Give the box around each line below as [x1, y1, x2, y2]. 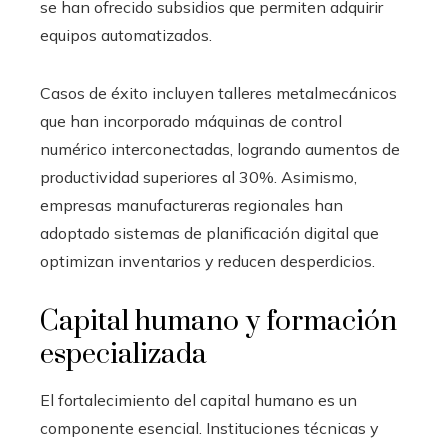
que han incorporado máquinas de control [40, 110, 342, 131]
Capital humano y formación [40, 303, 397, 339]
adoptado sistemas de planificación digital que [40, 222, 379, 243]
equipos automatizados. [40, 24, 212, 45]
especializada [40, 336, 207, 372]
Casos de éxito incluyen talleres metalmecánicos [40, 82, 397, 103]
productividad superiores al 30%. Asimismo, [40, 166, 357, 187]
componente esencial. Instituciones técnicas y [40, 417, 379, 438]
